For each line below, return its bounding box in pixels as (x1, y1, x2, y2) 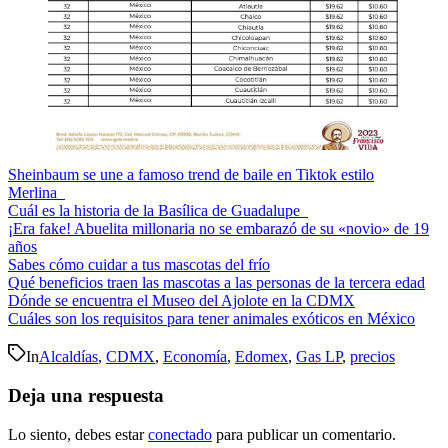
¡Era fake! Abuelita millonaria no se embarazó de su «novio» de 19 (8, 220, 429, 238)
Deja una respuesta (8, 385, 164, 407)
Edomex (235, 348, 288, 366)
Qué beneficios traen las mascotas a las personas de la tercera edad (8, 274, 425, 292)
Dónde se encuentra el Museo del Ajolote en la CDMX (8, 292, 355, 310)
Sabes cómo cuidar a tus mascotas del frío (8, 256, 270, 274)
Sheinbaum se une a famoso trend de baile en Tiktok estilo (8, 166, 374, 184)
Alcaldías (39, 348, 98, 366)
